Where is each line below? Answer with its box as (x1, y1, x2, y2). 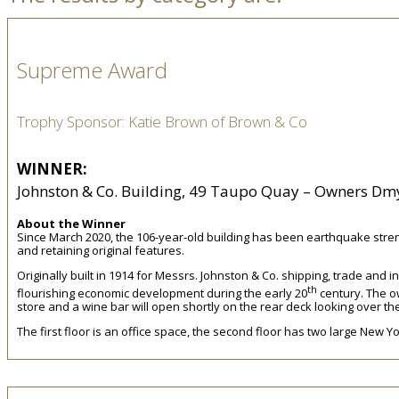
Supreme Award (17, 55, 167, 85)
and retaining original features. (17, 241, 184, 258)
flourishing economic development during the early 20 (17, 284, 307, 301)
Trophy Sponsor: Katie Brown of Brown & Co (17, 111, 307, 133)
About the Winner (17, 215, 126, 232)
